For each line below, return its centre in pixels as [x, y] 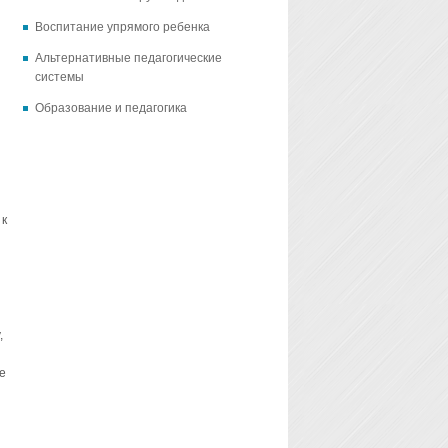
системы [59, 77]
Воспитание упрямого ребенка [122, 27]
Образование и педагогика [110, 108]
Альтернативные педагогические [128, 58]
